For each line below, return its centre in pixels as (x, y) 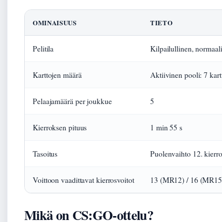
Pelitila (43, 49)
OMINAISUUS (55, 23)
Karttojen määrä (57, 75)
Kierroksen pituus (60, 127)
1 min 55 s (166, 127)
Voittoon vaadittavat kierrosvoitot (83, 180)
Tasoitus (45, 154)
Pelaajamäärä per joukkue (72, 101)
